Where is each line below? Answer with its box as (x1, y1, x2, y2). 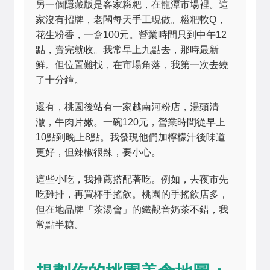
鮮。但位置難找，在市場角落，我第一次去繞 (36, 60, 228, 70)
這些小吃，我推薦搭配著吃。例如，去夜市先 (36, 174, 228, 184)
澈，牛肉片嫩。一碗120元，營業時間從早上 (36, 117, 225, 127)
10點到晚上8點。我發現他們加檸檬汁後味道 (36, 132, 225, 142)
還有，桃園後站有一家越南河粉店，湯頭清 (36, 102, 219, 112)
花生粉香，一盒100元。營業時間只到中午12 (36, 30, 227, 40)
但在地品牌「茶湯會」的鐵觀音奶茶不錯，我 (36, 204, 228, 215)
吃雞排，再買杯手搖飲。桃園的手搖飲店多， (36, 189, 228, 199)
